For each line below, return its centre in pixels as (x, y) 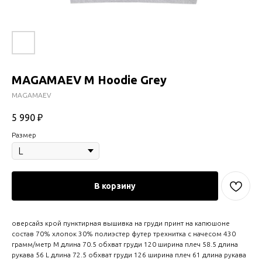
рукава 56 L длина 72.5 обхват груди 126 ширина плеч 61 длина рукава (129, 255)
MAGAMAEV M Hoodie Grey (89, 80)
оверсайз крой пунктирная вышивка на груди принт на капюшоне (121, 223)
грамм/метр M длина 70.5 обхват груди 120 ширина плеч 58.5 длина (125, 244)
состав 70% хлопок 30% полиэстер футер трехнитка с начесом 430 (124, 234)
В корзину (115, 186)
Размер (24, 135)
